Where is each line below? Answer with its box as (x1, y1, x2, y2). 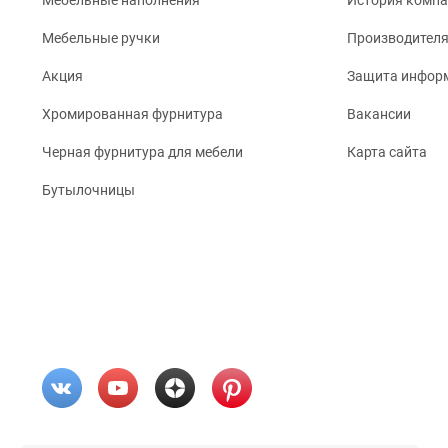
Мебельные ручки (42, 30, 160, 47)
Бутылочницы (42, 182, 135, 199)
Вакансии (346, 106, 411, 123)
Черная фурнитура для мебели (42, 144, 243, 161)
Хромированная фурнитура (42, 106, 223, 123)
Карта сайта (346, 144, 427, 161)
